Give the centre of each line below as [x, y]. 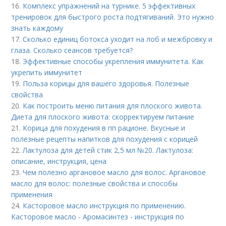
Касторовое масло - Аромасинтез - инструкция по [98, 217]
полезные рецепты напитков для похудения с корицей [105, 139]
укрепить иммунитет [47, 73]
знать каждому [37, 28]
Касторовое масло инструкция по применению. [104, 206]
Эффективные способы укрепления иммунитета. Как [114, 62]
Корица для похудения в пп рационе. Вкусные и [104, 128]
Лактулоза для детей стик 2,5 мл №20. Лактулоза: [108, 150]
